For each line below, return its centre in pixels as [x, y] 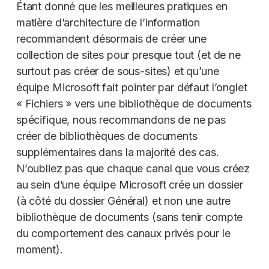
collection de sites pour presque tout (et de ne [128, 55]
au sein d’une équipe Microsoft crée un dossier [129, 185]
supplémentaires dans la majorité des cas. [117, 152]
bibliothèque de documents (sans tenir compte [129, 217]
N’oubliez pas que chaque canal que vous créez [133, 168]
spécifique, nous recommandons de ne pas [121, 120]
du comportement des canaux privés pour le [123, 233]
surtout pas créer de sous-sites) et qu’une [117, 71]
